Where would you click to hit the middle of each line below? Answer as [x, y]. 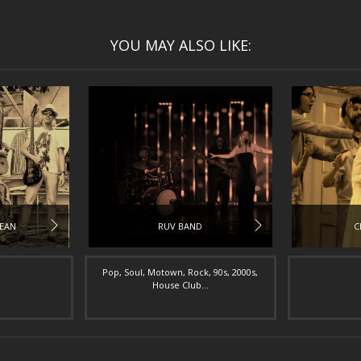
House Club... [180, 285]
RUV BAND [180, 226]
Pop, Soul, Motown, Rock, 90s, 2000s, [180, 272]
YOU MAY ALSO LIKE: [180, 45]
